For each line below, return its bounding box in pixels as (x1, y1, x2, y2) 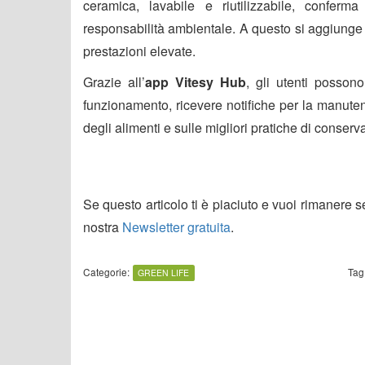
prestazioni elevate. (83, 41, 196, 60)
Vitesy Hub (175, 72, 247, 91)
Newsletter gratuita (122, 217, 231, 236)
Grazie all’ (83, 72, 146, 91)
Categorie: (83, 264, 130, 279)
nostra (83, 217, 122, 236)
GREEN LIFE (138, 266, 190, 279)
